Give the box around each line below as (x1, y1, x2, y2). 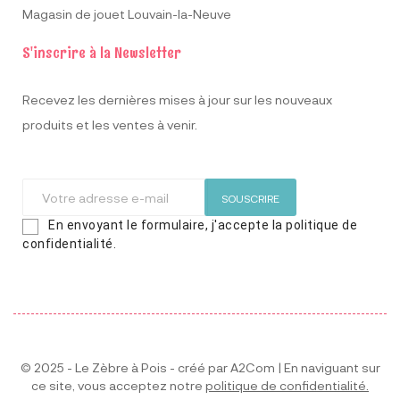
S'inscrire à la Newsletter (22, 42, 181, 64)
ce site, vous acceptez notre (31, 377, 205, 393)
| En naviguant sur (274, 359, 380, 375)
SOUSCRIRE (221, 192, 279, 205)
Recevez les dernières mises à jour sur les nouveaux (22, 92, 332, 108)
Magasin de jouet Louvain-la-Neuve (22, 6, 231, 22)
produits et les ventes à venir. (22, 117, 197, 133)
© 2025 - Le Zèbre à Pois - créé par (20, 359, 230, 375)
